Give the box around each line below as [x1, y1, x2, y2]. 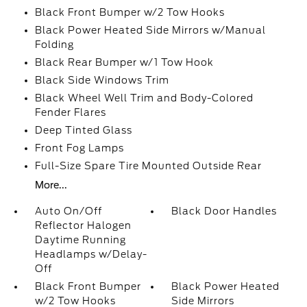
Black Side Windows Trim [34, 75, 169, 86]
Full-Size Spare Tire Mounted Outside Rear [34, 160, 262, 171]
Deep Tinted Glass [34, 125, 132, 136]
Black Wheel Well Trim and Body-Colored [34, 93, 254, 103]
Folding [34, 39, 74, 50]
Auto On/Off [34, 206, 102, 217]
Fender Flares [34, 107, 106, 118]
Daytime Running [34, 234, 126, 245]
